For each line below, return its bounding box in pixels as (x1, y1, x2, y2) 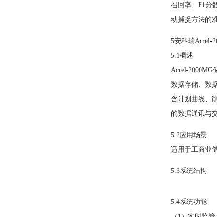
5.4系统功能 (170, 198, 207, 205)
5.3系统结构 (170, 167, 207, 174)
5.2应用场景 (170, 131, 207, 139)
